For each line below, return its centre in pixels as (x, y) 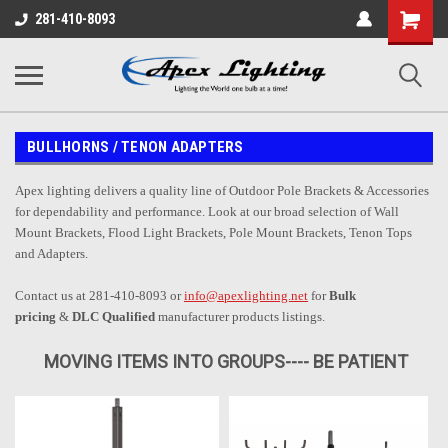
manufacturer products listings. (240, 316)
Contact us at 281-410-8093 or (99, 295)
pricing (35, 316)
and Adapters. (51, 253)
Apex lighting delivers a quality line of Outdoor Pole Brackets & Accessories (222, 190)
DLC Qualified (113, 316)
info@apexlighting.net (246, 295)
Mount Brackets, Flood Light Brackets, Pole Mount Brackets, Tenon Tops (213, 232)
